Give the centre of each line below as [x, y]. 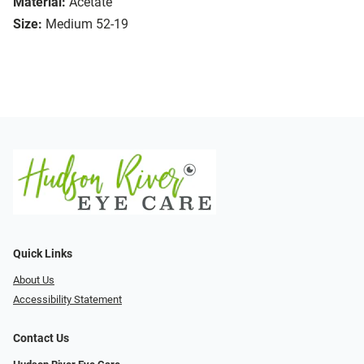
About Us [34, 279]
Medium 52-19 [87, 24]
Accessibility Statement [67, 300]
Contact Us [41, 339]
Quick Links [43, 253]
